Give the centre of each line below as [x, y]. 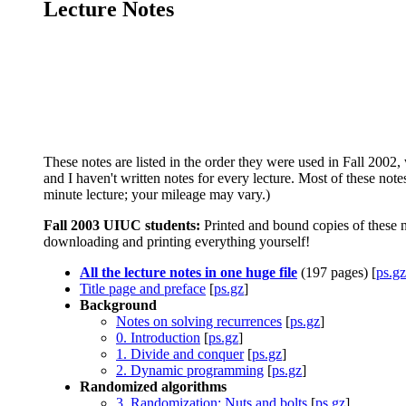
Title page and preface [143, 289]
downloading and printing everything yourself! [177, 242]
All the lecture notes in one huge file [188, 273]
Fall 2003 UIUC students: [122, 226]
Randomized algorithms [153, 387]
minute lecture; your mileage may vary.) [157, 195]
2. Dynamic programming [190, 371]
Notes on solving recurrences [199, 322]
